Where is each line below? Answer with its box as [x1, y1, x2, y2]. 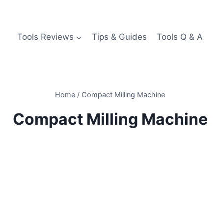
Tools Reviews [17, 31, 74, 42]
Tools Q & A [157, 31, 203, 42]
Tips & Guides [92, 31, 147, 42]
